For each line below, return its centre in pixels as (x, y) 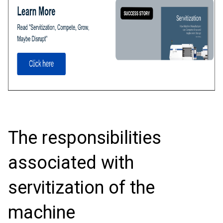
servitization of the (81, 187)
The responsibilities (85, 138)
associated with (71, 163)
